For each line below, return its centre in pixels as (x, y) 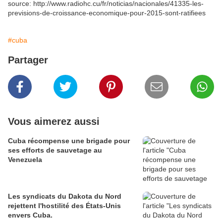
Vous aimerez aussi (54, 122)
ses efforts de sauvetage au (55, 150)
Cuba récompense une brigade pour (69, 141)
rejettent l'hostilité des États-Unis (64, 206)
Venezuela (25, 160)
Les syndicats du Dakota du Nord (65, 196)
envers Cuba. (30, 215)
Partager (28, 60)
